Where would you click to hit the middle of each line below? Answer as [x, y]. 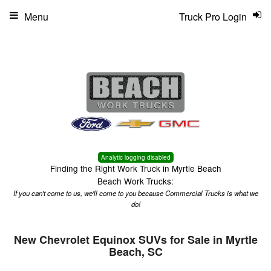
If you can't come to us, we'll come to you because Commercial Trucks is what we [135, 193]
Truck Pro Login [213, 17]
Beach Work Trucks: [135, 181]
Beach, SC [135, 252]
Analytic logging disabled [135, 157]
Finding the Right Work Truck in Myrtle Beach [135, 168]
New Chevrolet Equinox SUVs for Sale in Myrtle [135, 240]
